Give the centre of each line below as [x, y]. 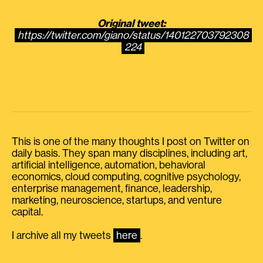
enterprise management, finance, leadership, [112, 188]
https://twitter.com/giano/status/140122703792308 [133, 35]
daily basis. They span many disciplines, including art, [129, 153]
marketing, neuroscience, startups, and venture [117, 200]
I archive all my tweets [63, 235]
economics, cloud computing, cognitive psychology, [126, 177]
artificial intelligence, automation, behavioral [109, 165]
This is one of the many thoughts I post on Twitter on [131, 141]
